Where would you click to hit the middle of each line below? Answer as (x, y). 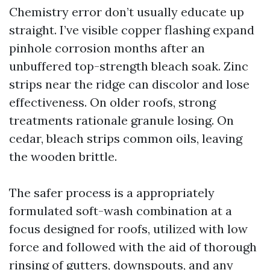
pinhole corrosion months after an (107, 48)
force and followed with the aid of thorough (133, 247)
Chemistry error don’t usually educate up (127, 12)
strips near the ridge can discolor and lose (129, 84)
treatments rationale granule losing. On (121, 120)
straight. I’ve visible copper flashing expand (132, 30)
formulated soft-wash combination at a (121, 211)
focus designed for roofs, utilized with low (128, 229)
